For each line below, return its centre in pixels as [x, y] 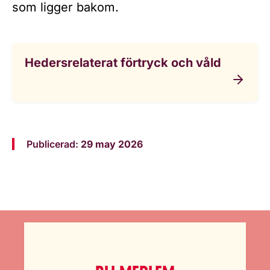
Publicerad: [54, 144]
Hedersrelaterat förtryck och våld [123, 63]
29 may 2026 [112, 144]
